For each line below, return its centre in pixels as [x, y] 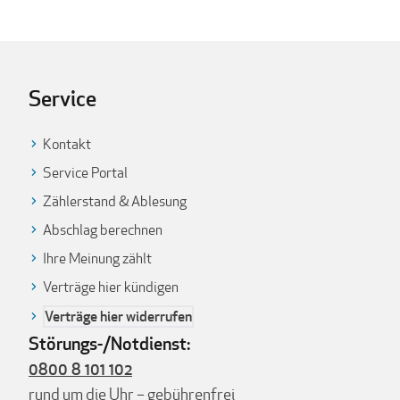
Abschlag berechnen [103, 230]
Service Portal [85, 173]
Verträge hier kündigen [111, 287]
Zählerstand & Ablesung [115, 201]
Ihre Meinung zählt [97, 258]
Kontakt [67, 144]
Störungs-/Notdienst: [109, 343]
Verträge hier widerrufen [118, 316]
